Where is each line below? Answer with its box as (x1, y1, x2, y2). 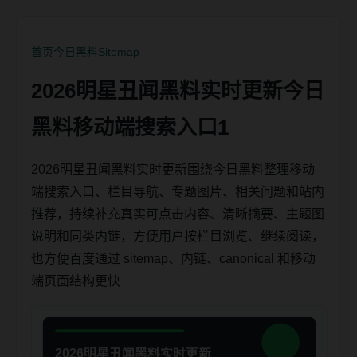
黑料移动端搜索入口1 (31, 116, 229, 139)
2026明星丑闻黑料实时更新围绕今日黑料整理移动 (31, 163, 315, 176)
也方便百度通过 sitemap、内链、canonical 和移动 (31, 252, 316, 265)
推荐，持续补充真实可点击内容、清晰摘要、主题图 (31, 207, 324, 221)
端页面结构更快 (31, 274, 120, 288)
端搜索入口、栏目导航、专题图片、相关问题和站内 (31, 185, 324, 198)
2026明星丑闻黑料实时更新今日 (31, 79, 324, 103)
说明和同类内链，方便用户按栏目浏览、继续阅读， (31, 229, 324, 243)
